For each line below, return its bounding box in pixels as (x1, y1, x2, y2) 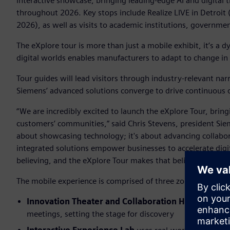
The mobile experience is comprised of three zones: (16, 176, 199, 186)
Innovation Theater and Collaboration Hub (27, 197, 195, 207)
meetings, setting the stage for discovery (27, 209, 174, 219)
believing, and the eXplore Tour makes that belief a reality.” (16, 156, 227, 166)
